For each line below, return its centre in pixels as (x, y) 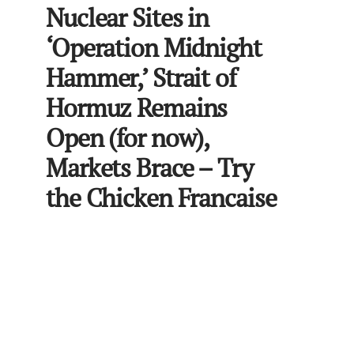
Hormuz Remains (137, 107)
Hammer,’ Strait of (141, 77)
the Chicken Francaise (161, 197)
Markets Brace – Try (149, 167)
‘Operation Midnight (154, 47)
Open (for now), (128, 137)
